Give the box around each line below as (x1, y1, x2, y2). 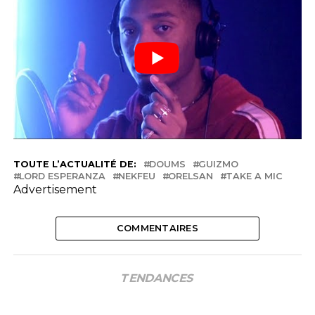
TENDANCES (119, 271, 196, 285)
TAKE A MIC (225, 170, 283, 181)
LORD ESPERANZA (18, 170, 105, 181)
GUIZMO (198, 158, 238, 169)
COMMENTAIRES (116, 222, 199, 233)
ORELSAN (167, 170, 213, 181)
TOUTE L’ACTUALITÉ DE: (13, 158, 136, 169)
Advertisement (13, 182, 97, 196)
